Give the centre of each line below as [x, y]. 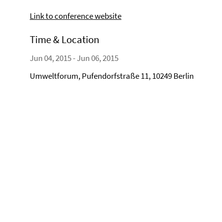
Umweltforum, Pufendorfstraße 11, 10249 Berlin [112, 76]
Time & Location [64, 39]
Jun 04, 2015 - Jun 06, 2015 [74, 58]
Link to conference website [76, 16]
